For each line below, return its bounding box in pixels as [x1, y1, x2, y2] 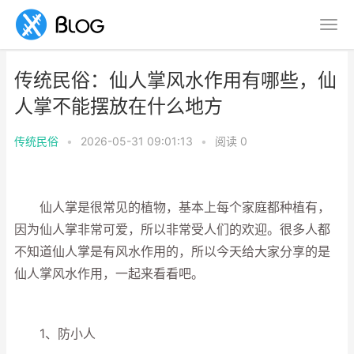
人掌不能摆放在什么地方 [14, 95, 223, 118]
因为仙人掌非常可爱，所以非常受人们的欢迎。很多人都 [14, 222, 330, 237]
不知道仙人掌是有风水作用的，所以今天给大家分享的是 [14, 244, 330, 259]
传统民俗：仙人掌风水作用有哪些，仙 [14, 69, 337, 92]
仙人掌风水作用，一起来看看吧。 [14, 266, 204, 281]
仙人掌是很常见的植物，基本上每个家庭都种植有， [14, 200, 330, 215]
